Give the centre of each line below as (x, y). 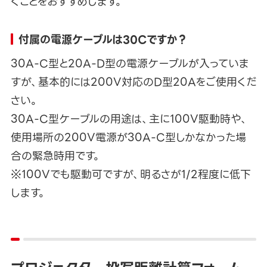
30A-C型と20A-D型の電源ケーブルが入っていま (130, 64)
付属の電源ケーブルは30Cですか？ (103, 40)
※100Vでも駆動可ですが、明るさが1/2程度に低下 (131, 175)
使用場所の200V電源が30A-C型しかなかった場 (128, 138)
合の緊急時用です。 (55, 156)
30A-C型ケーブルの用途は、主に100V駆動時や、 (129, 119)
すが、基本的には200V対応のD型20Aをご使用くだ (133, 82)
